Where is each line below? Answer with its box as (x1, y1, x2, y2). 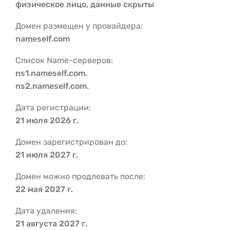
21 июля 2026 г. (15, 115, 79, 125)
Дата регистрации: (15, 102, 91, 112)
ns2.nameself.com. (15, 81, 89, 91)
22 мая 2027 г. (15, 184, 73, 194)
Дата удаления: (15, 205, 77, 216)
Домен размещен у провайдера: (15, 21, 143, 31)
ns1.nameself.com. (15, 68, 87, 78)
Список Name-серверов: (15, 55, 113, 65)
